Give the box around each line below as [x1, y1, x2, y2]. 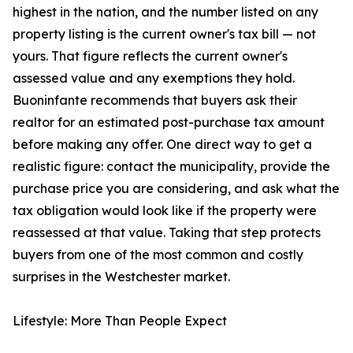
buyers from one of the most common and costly [13, 247, 303, 263]
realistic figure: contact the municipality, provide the [13, 158, 330, 175]
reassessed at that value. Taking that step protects [13, 225, 321, 241]
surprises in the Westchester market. [13, 269, 230, 285]
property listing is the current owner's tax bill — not [13, 26, 316, 43]
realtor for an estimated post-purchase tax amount [13, 114, 325, 131]
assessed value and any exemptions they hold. [13, 70, 295, 87]
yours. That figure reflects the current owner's [13, 48, 288, 65]
